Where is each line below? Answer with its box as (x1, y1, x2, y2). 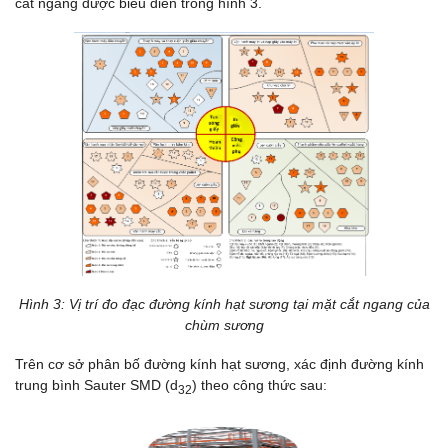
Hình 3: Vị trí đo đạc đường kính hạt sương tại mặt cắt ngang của (18, 296, 430, 313)
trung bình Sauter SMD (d (15, 377, 178, 394)
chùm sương (184, 317, 264, 334)
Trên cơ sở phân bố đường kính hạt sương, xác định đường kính (15, 356, 424, 373)
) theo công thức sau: (192, 377, 327, 394)
